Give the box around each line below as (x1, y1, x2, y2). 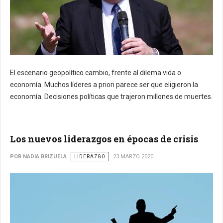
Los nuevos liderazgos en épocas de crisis (10, 132, 198, 145)
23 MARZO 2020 (113, 153, 153, 160)
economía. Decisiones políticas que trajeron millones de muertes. (10, 92, 213, 101)
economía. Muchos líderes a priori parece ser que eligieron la (10, 80, 198, 89)
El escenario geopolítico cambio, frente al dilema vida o (10, 68, 181, 77)
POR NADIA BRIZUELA (10, 153, 67, 160)
